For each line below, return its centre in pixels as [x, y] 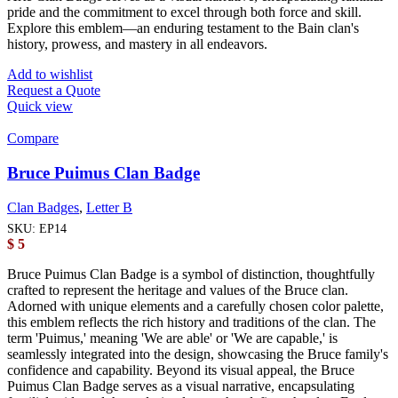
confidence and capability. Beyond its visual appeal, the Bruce [181, 370]
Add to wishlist [50, 75]
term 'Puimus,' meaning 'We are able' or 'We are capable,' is [172, 338]
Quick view [40, 107]
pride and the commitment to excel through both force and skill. [184, 12]
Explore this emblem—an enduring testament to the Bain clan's [183, 28]
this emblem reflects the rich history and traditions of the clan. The [191, 322]
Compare [33, 139]
